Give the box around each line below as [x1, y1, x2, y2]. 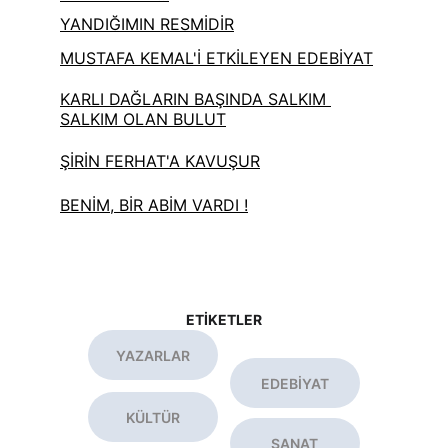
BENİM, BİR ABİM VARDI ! [60, 195, 248, 215]
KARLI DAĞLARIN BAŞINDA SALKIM [60, 89, 331, 109]
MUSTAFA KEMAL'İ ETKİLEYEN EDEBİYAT [60, 48, 373, 68]
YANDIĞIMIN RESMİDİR [60, 14, 234, 34]
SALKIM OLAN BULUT [60, 109, 226, 129]
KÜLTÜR [126, 408, 180, 426]
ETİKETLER [185, 311, 262, 328]
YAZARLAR [116, 346, 190, 364]
